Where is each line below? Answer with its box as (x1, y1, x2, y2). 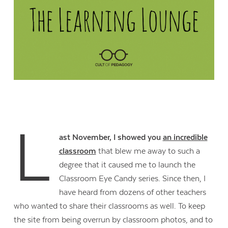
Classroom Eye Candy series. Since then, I (59, 174, 206, 183)
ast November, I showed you (59, 132, 163, 142)
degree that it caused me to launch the (59, 160, 195, 169)
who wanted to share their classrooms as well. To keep (14, 201, 206, 211)
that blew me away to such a (98, 146, 200, 156)
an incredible (162, 132, 208, 142)
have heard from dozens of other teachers (59, 187, 206, 197)
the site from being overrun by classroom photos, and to (14, 215, 213, 224)
